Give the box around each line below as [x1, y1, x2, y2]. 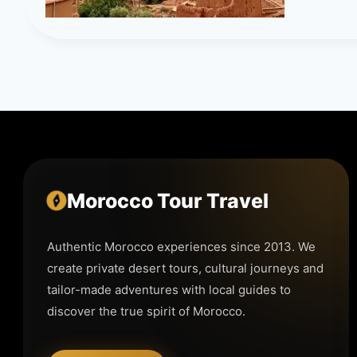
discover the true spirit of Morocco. [47, 303, 246, 319]
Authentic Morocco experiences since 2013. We [47, 238, 316, 254]
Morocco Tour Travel [67, 188, 269, 213]
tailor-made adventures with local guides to [47, 281, 292, 297]
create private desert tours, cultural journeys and [47, 260, 324, 276]
